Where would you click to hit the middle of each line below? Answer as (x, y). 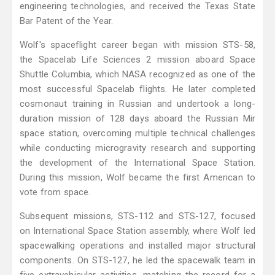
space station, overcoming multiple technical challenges (137, 134)
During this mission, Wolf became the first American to (137, 178)
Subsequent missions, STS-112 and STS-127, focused (137, 216)
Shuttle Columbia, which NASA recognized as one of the (137, 75)
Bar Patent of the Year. (67, 21)
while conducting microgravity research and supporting (137, 148)
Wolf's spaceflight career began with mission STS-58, (137, 45)
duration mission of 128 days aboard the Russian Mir (137, 119)
